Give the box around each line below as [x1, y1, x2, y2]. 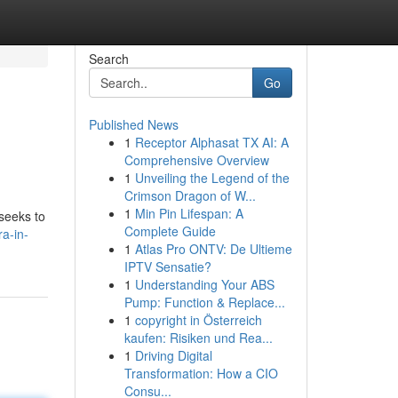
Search [88, 50, 129, 68]
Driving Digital [134, 346, 212, 364]
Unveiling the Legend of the [134, 169, 290, 187]
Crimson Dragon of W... [123, 187, 256, 204]
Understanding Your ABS [134, 275, 275, 293]
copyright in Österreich [134, 311, 262, 329]
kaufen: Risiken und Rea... [123, 329, 273, 346]
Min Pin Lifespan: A [134, 204, 243, 222]
